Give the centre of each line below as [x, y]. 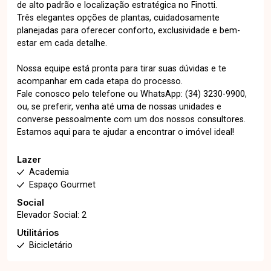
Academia [49, 172]
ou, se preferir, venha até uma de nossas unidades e [119, 107]
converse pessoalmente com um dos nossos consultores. [131, 119]
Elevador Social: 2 [52, 215]
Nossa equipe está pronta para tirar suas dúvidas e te [122, 69]
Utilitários [38, 233]
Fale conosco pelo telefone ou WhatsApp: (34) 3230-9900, [132, 94]
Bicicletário [51, 245]
